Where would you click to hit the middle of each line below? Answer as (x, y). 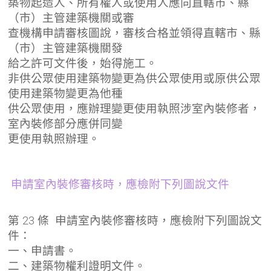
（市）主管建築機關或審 (71, 18)
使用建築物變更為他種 (66, 93)
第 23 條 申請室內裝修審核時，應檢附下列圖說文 (135, 220)
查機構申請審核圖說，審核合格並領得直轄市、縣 (135, 33)
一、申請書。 (43, 251)
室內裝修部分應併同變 (66, 124)
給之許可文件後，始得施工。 (83, 63)
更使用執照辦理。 (54, 139)
